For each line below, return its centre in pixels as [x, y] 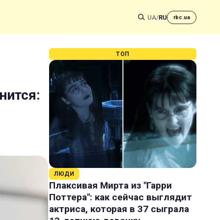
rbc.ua [182, 17]
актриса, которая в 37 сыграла [119, 209]
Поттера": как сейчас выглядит [121, 197]
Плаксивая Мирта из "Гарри [110, 185]
